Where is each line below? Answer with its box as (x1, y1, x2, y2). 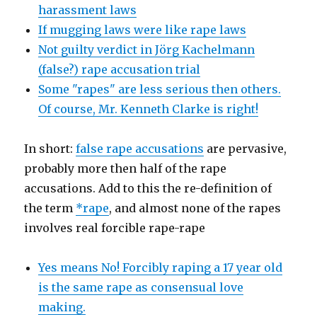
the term (24, 201, 76, 215)
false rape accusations (76, 142, 204, 156)
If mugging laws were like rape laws (38, 23, 247, 37)
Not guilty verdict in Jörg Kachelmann (38, 42, 255, 57)
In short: (24, 142, 76, 156)
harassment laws (38, 3, 137, 17)
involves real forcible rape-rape (24, 221, 206, 235)
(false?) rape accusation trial (38, 62, 201, 76)
